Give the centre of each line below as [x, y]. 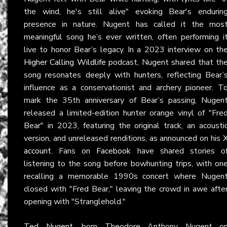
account [37, 151]
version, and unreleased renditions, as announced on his [123, 138]
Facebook [114, 151]
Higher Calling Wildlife [65, 62]
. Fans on [74, 151]
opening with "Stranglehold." [75, 201]
